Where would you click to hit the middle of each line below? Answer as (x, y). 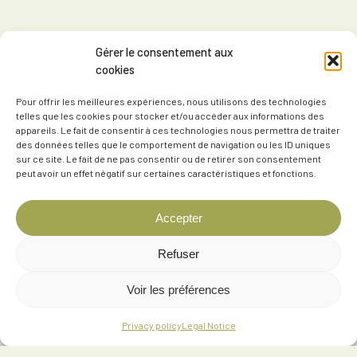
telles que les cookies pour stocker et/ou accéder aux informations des (170, 116)
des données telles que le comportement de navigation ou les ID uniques (173, 144)
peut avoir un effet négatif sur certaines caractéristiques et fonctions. (166, 173)
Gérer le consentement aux (164, 52)
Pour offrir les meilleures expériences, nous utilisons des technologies (171, 101)
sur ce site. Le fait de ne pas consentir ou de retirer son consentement (169, 159)
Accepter (178, 218)
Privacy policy (151, 325)
